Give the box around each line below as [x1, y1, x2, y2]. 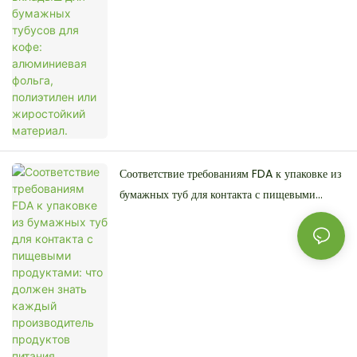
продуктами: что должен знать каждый [120, 207, 307, 224]
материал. [120, 2, 166, 19]
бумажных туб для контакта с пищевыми [120, 186, 316, 203]
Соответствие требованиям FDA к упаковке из [120, 166, 342, 182]
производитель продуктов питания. [120, 228, 290, 245]
